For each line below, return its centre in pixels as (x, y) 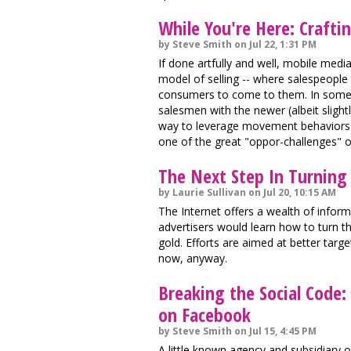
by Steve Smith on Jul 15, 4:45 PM (237, 331)
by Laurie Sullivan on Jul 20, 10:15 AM (247, 192)
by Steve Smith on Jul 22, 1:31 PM (237, 44)
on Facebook (204, 315)
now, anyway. (193, 258)
